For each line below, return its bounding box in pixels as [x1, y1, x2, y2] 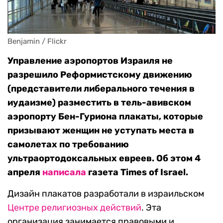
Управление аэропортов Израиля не [7, 55, 173, 67]
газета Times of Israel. [86, 167, 188, 178]
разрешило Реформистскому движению [7, 69, 192, 81]
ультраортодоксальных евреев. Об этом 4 [7, 153, 201, 164]
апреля [7, 167, 42, 178]
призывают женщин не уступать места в [7, 125, 194, 136]
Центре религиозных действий [7, 202, 141, 214]
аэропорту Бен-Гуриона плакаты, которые [7, 111, 203, 122]
